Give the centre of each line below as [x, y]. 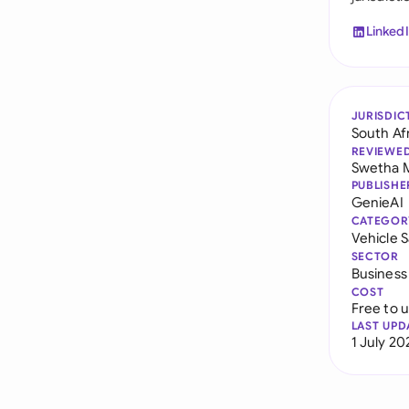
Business [379, 273]
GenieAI [377, 202]
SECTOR [375, 256]
